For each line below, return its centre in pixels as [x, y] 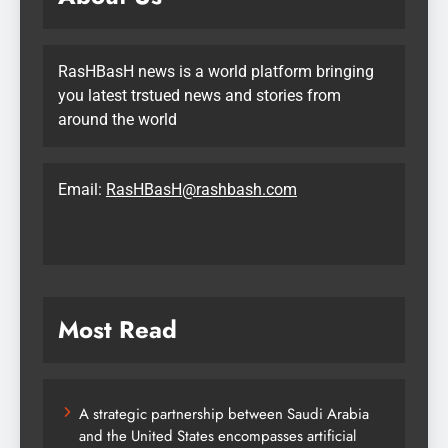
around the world [117, 120]
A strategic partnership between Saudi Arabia [224, 414]
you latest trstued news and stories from [199, 96]
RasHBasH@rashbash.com [201, 190]
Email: [82, 190]
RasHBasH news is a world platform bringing [216, 72]
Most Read [117, 330]
